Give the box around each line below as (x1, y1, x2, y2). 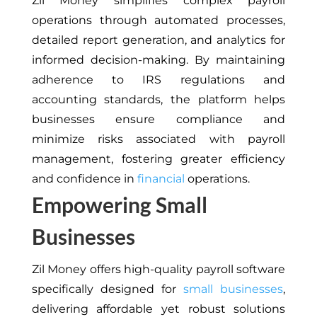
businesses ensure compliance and (31, 113, 286, 127)
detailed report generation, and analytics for (31, 33, 286, 47)
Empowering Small (31, 192, 207, 218)
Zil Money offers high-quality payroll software (31, 263, 286, 277)
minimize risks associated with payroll (31, 132, 286, 146)
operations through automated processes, (31, 13, 286, 28)
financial (137, 172, 185, 186)
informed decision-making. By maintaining (31, 53, 286, 67)
